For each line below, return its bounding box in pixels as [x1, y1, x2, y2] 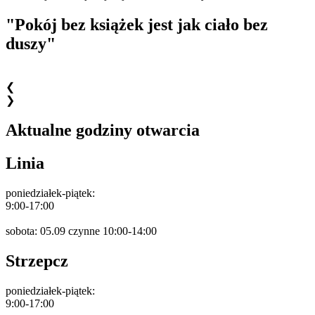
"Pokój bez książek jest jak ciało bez [6, 15, 268, 34]
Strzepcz [6, 251, 68, 270]
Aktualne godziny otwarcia [6, 121, 200, 140]
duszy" [6, 34, 56, 53]
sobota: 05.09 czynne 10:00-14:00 [6, 224, 157, 237]
